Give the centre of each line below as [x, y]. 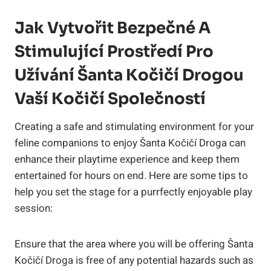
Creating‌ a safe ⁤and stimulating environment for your [134, 126]
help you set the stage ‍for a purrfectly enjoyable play [133, 192]
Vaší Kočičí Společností [110, 99]
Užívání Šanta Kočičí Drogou [129, 75]
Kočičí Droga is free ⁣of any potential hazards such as [134, 260]
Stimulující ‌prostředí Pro [114, 51]
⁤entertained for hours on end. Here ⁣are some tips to [131, 175]
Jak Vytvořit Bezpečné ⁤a [113, 28]
